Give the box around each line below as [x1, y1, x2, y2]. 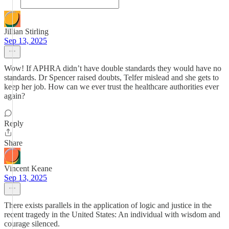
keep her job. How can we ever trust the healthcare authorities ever [4, 82, 219, 91]
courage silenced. [4, 219, 60, 228]
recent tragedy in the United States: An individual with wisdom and [4, 210, 220, 219]
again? [4, 91, 25, 100]
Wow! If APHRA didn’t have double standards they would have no [4, 64, 221, 73]
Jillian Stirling [4, 27, 49, 36]
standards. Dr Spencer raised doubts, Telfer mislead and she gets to [4, 73, 219, 82]
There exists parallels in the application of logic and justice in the [4, 201, 212, 210]
